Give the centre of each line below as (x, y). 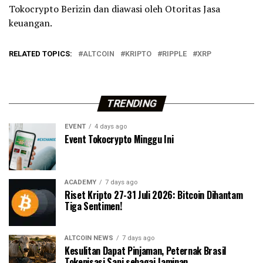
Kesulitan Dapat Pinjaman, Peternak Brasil (145, 251)
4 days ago (111, 127)
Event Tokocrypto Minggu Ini (119, 139)
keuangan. (31, 23)
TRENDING (131, 104)
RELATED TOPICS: (41, 54)
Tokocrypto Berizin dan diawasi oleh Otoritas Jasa (114, 9)
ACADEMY (80, 183)
